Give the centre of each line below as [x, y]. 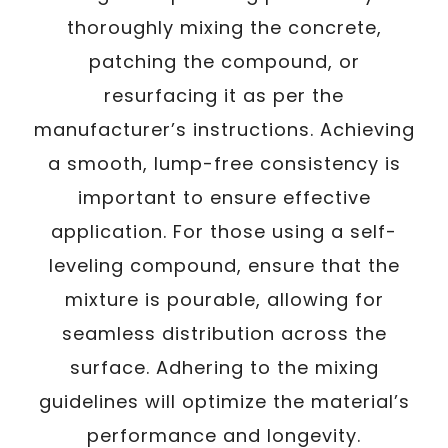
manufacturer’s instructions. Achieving [224, 129]
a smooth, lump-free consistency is [224, 163]
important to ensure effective [224, 197]
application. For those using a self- [224, 231]
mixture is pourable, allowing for [224, 299]
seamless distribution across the [224, 333]
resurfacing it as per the [224, 95]
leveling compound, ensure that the [224, 265]
